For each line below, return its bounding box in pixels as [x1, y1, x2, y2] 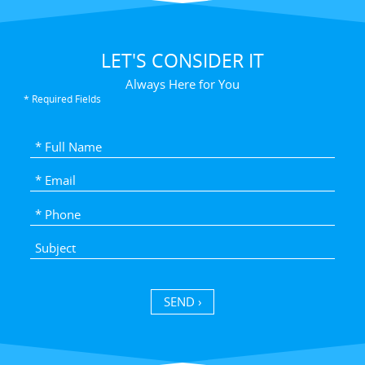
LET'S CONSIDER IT [101, 47, 264, 74]
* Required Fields [24, 92, 102, 107]
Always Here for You [125, 76, 240, 93]
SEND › [163, 293, 202, 310]
